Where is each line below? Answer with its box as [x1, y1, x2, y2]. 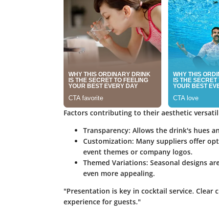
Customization [83, 136, 132, 146]
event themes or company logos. [83, 147, 193, 156]
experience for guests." [63, 197, 141, 206]
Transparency [83, 125, 129, 135]
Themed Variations [83, 157, 146, 167]
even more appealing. [83, 168, 155, 178]
